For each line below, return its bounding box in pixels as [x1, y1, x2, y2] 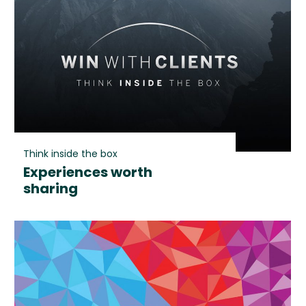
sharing [23, 178, 78, 198]
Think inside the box [23, 146, 117, 161]
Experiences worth [23, 162, 152, 182]
